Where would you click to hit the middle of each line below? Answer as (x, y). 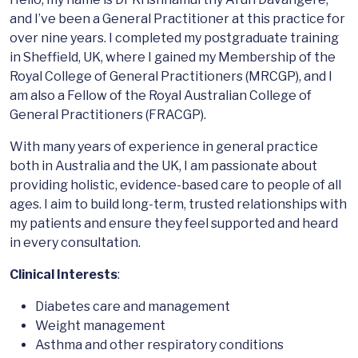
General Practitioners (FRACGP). (108, 115)
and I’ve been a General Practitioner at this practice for (177, 19)
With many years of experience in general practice (164, 147)
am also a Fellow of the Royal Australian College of (161, 96)
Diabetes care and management (133, 307)
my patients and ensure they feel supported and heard (174, 224)
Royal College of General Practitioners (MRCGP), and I (171, 77)
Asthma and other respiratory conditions (159, 345)
